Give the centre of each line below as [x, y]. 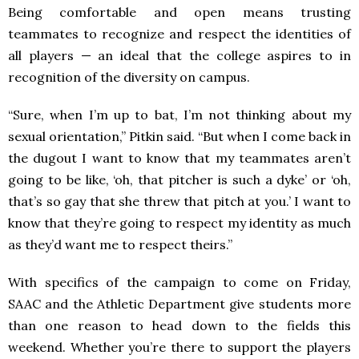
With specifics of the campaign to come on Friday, [179, 282]
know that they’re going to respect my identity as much [179, 222]
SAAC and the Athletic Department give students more [179, 303]
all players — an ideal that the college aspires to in [179, 55]
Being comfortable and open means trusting [179, 12]
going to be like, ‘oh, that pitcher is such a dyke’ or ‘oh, [179, 179]
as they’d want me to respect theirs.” [120, 244]
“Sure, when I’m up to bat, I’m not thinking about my [179, 114]
